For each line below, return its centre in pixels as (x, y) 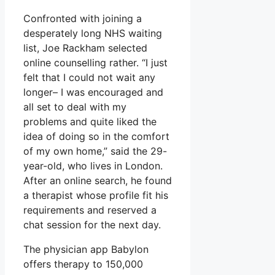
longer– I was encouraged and (93, 92)
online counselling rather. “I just (95, 62)
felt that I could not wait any (89, 77)
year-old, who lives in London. (93, 165)
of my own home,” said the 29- (95, 151)
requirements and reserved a (90, 210)
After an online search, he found (98, 180)
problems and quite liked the (90, 121)
